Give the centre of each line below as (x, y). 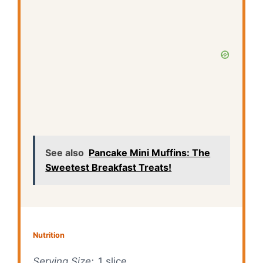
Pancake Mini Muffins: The (150, 152)
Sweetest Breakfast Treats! (109, 167)
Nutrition (49, 235)
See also (65, 152)
